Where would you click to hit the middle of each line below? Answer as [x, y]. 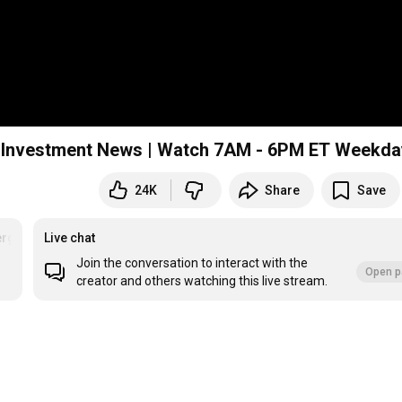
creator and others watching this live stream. [202, 281]
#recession [52, 238]
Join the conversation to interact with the [192, 263]
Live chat [70, 238]
